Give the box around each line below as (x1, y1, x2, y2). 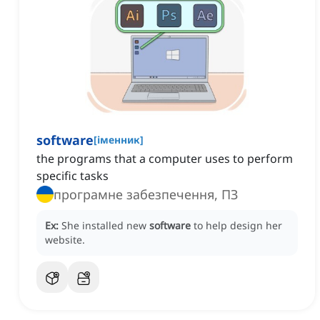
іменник (97, 133, 140, 147)
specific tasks (36, 168, 109, 184)
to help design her (194, 219, 282, 233)
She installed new (61, 219, 149, 233)
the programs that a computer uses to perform (36, 151, 293, 167)
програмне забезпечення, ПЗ (54, 186, 238, 204)
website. (45, 233, 85, 247)
